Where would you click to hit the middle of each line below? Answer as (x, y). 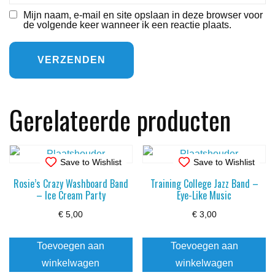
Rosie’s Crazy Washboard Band (71, 184)
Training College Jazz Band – (204, 184)
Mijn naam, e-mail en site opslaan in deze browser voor (143, 15)
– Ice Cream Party (71, 196)
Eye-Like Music (204, 196)
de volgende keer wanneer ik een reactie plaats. (127, 25)
